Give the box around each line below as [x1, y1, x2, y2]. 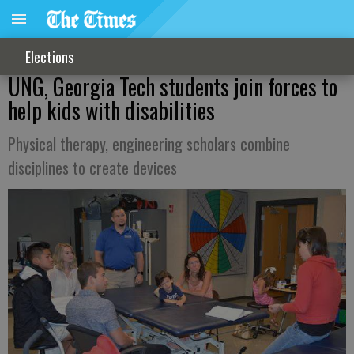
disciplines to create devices [8, 156, 177, 179]
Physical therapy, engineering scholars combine [8, 132, 290, 156]
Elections [25, 46, 73, 67]
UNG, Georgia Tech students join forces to [8, 70, 337, 103]
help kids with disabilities [8, 94, 215, 126]
